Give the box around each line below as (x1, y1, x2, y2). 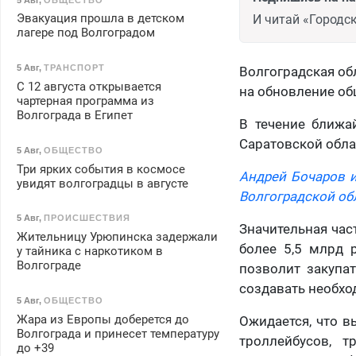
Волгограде (16, 258, 81, 273)
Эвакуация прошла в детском (16, 11, 184, 26)
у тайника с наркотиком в (16, 244, 163, 259)
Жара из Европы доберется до (16, 311, 189, 327)
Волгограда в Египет (16, 107, 133, 122)
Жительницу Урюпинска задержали (16, 230, 218, 245)
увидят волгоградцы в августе (16, 176, 188, 191)
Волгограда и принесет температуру (16, 326, 219, 341)
